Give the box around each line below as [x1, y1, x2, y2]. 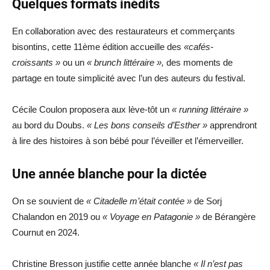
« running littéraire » [172, 104, 248, 115]
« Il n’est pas [193, 259, 243, 269]
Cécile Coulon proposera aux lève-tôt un [12, 104, 172, 115]
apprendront [207, 120, 257, 130]
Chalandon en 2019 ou [12, 212, 102, 222]
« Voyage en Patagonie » [102, 212, 200, 222]
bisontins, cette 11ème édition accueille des [12, 42, 184, 52]
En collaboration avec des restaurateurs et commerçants [12, 26, 235, 36]
